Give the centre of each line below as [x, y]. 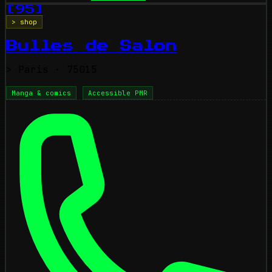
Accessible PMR [118, 93]
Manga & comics [41, 93]
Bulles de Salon [92, 46]
